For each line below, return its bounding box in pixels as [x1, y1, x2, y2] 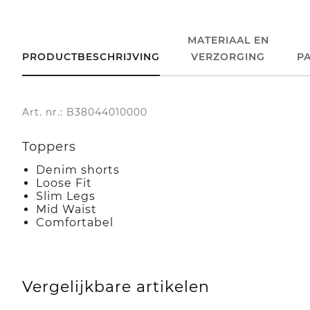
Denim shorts [36, 163, 120, 176]
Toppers [22, 138, 76, 154]
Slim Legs [36, 189, 95, 203]
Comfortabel [36, 215, 113, 229]
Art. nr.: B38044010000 [22, 105, 147, 118]
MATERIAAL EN [187, 33, 269, 46]
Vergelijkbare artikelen [22, 277, 210, 296]
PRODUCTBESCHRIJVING [22, 50, 160, 63]
